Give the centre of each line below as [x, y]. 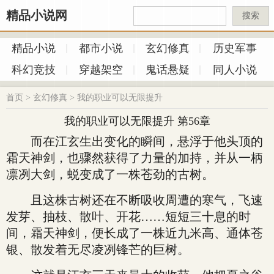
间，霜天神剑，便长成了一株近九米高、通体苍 [135, 233]
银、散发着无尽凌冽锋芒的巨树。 [98, 250]
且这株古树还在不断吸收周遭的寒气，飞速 [135, 200]
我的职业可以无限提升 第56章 [137, 121]
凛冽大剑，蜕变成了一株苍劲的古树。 [110, 174]
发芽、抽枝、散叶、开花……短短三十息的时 [128, 217]
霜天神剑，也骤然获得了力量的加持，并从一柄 [135, 158]
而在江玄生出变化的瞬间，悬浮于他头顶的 [135, 141]
